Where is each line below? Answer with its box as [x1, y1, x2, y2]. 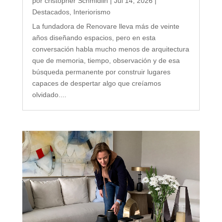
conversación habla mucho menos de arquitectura [32, 45, 189, 53]
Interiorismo [73, 7, 111, 16]
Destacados [32, 7, 69, 16]
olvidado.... [32, 90, 66, 99]
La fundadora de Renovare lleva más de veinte [32, 22, 179, 30]
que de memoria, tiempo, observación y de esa [32, 56, 180, 64]
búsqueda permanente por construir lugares [32, 67, 170, 76]
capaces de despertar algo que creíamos [32, 79, 161, 87]
